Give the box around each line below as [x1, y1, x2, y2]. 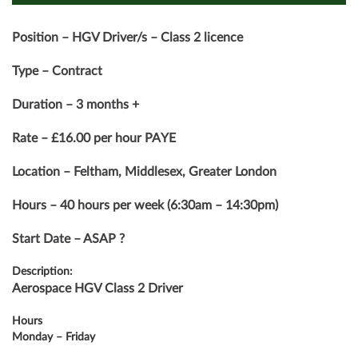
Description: [12, 266, 73, 277]
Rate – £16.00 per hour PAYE [12, 132, 176, 145]
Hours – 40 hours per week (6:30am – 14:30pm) [12, 199, 278, 212]
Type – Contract [12, 65, 102, 78]
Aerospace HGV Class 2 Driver [12, 282, 183, 295]
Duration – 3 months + [12, 98, 139, 111]
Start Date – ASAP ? [12, 233, 125, 245]
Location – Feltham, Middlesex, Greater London [12, 165, 276, 178]
